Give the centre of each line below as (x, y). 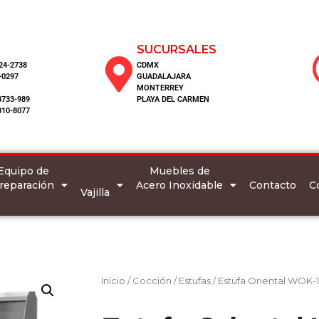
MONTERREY (160, 88)
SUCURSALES (176, 50)
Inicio (113, 280)
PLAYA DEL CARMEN (173, 100)
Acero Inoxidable (180, 185)
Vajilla (95, 193)
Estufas (195, 280)
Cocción (152, 280)
